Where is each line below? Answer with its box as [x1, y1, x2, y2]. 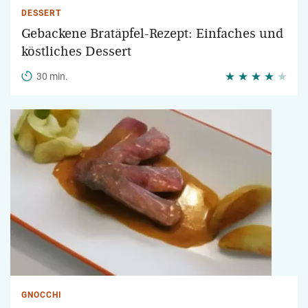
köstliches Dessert [21, 45, 131, 58]
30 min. [36, 71, 68, 82]
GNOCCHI [21, 290, 62, 300]
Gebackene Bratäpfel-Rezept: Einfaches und [21, 27, 283, 41]
